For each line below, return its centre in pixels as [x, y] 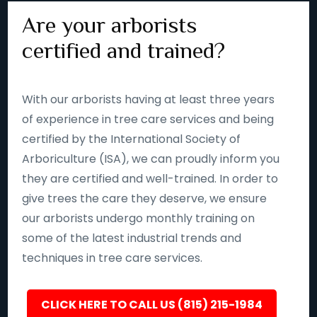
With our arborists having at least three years [149, 99]
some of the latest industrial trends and [132, 238]
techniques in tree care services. [113, 258]
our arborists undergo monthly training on [139, 218]
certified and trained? [124, 50]
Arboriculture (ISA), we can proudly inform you [151, 158]
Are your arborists [110, 24]
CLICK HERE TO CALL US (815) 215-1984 [151, 304]
